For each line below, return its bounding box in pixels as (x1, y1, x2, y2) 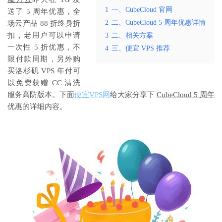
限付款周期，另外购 (7, 55, 80, 63)
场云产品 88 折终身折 (7, 19, 80, 28)
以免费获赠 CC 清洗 (7, 79, 80, 87)
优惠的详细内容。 (7, 103, 67, 111)
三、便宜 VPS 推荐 (111, 45, 170, 53)
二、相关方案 (111, 32, 153, 40)
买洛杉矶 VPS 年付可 (7, 67, 80, 75)
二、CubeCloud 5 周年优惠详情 (111, 19, 206, 27)
